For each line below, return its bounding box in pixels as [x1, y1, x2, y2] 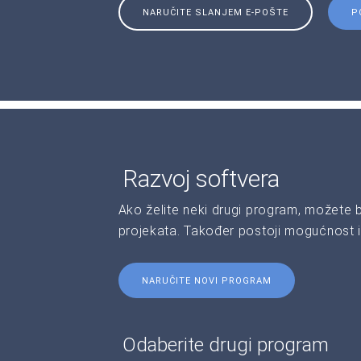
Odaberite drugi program [122, 333, 329, 356]
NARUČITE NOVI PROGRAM [141, 275, 272, 286]
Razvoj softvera [122, 164, 280, 193]
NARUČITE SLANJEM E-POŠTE [142, 6, 288, 18]
